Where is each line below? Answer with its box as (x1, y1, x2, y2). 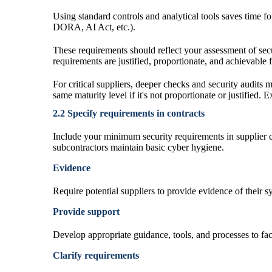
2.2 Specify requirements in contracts (53, 107, 205, 118)
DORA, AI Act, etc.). (53, 21, 135, 32)
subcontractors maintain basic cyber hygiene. (53, 141, 224, 152)
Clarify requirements (53, 250, 139, 260)
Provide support (53, 206, 120, 217)
